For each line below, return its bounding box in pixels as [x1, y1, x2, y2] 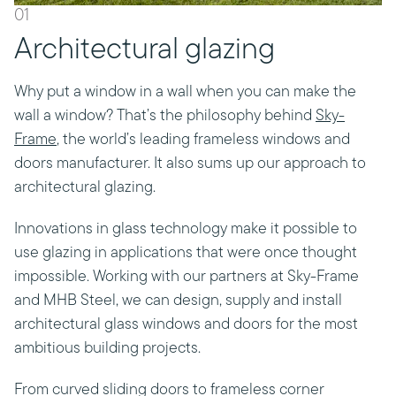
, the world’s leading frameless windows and [57, 132, 350, 148]
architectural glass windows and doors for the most [14, 316, 358, 333]
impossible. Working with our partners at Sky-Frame [14, 269, 359, 286]
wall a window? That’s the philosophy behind [14, 108, 316, 125]
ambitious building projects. [14, 340, 201, 357]
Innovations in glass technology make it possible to [14, 221, 357, 238]
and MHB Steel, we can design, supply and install [14, 293, 342, 309]
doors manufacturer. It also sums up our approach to [14, 156, 366, 172]
